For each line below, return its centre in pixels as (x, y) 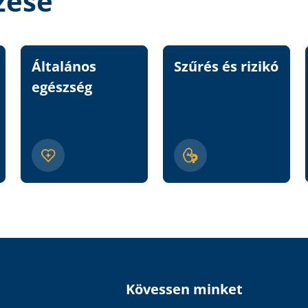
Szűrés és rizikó (226, 67)
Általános (64, 67)
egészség (62, 87)
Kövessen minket (184, 289)
